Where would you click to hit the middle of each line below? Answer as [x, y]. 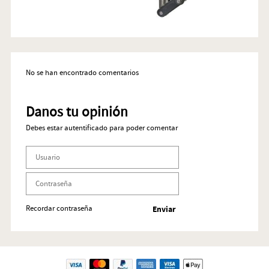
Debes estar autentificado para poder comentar [101, 128]
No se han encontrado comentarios [82, 73]
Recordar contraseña [59, 209]
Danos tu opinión [77, 113]
